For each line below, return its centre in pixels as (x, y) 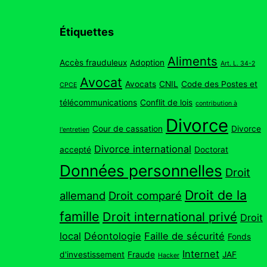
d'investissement (92, 254)
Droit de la (216, 195)
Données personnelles (141, 170)
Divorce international (143, 149)
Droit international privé (170, 216)
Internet (201, 254)
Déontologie (113, 236)
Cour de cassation (128, 128)
